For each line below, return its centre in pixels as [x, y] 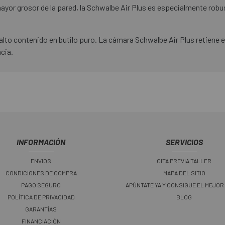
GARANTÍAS [41, 209]
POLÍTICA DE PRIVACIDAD [41, 197]
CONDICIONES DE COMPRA [41, 173]
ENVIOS [41, 161]
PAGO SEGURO [41, 185]
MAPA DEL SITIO [184, 173]
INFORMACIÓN [41, 142]
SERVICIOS [184, 142]
